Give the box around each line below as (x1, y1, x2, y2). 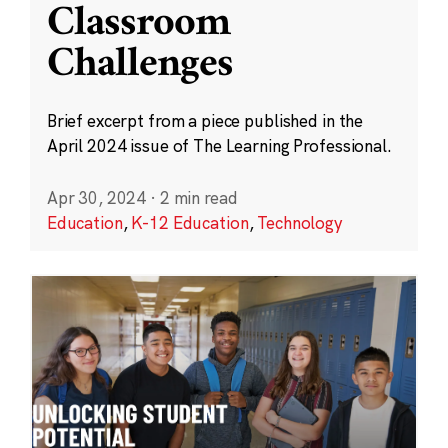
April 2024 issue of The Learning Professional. (46, 135, 392, 157)
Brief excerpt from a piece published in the (46, 110, 364, 132)
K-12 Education (131, 211, 249, 233)
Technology (257, 211, 342, 233)
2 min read (159, 186, 238, 208)
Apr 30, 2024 (46, 186, 147, 208)
